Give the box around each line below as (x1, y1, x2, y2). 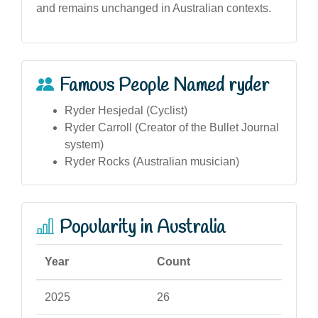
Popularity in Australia (60, 215, 225, 240)
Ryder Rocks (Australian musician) (65, 155, 239, 168)
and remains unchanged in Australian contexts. (36, 1, 271, 14)
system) (65, 138, 104, 150)
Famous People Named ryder (60, 73, 269, 98)
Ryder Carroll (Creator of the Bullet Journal (65, 121, 279, 133)
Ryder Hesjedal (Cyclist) (65, 104, 187, 116)
